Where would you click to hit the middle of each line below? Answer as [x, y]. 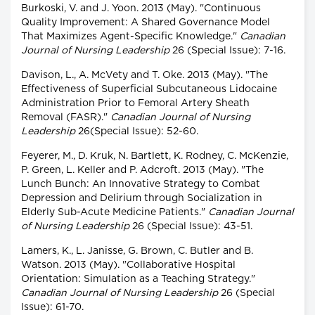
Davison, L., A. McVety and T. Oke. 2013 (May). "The [144, 76]
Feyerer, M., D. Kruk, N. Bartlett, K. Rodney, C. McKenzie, [155, 156]
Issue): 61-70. [52, 308]
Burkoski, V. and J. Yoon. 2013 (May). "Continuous [141, 9]
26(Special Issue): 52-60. [137, 132]
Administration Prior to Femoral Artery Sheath [135, 104]
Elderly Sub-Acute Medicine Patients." [115, 213]
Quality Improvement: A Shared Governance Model [146, 23]
